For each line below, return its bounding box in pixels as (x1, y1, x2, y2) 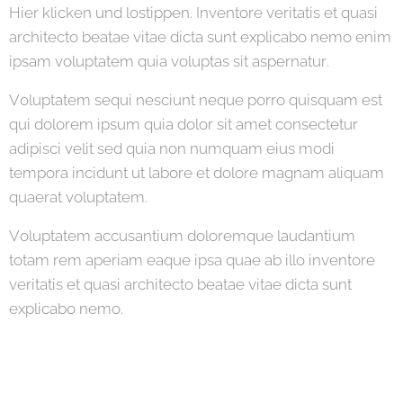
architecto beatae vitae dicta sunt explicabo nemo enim (9, 27, 391, 46)
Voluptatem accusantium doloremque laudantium (9, 226, 355, 245)
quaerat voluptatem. (9, 187, 148, 206)
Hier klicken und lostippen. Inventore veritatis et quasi (9, 3, 378, 22)
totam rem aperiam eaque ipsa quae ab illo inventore (9, 250, 375, 269)
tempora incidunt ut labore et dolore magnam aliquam (9, 163, 384, 182)
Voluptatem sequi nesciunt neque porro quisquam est (9, 90, 382, 109)
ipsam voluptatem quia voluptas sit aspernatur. (9, 51, 329, 70)
